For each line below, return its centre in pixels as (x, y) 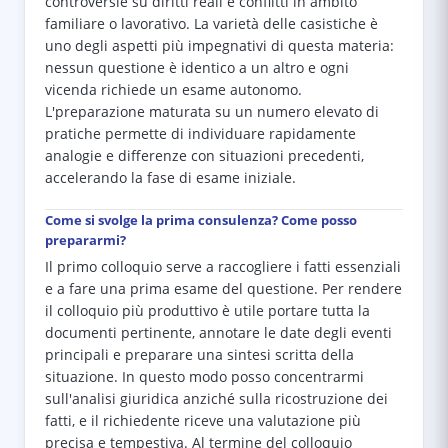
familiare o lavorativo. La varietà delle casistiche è (211, 24)
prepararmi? (85, 240)
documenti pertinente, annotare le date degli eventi (218, 333)
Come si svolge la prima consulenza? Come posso (201, 220)
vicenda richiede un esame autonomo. (173, 90)
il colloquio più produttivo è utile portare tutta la (207, 311)
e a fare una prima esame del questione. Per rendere (223, 289)
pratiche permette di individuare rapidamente (200, 134)
